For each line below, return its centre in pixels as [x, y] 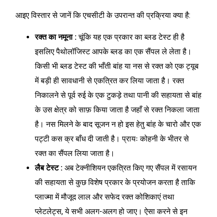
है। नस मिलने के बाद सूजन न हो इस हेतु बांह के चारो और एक [118, 124]
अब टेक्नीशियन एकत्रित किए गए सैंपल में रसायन [131, 168]
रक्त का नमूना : [57, 37]
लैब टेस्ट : [50, 168]
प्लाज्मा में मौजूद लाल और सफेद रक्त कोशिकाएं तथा [105, 197]
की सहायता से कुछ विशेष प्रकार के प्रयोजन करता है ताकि [115, 182]
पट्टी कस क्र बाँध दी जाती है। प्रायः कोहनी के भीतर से [112, 139]
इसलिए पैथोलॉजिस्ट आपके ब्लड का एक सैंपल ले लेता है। [113, 51]
